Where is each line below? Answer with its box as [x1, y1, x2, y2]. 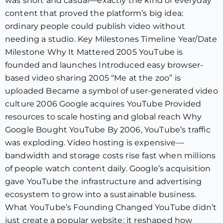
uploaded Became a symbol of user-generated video [5, 86, 218, 96]
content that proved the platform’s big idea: [5, 8, 184, 18]
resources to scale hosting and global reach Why [5, 112, 202, 121]
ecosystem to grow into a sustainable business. [5, 190, 197, 199]
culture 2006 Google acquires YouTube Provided [5, 99, 202, 109]
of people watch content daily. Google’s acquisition [5, 164, 211, 173]
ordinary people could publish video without [5, 21, 185, 31]
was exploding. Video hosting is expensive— [5, 138, 184, 147]
